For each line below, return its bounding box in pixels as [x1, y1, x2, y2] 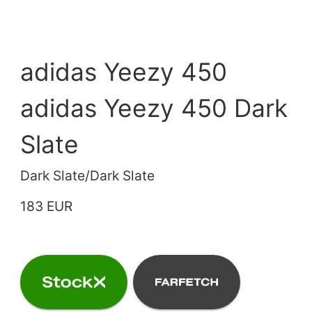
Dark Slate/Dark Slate [20, 166, 155, 184]
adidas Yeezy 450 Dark [20, 93, 288, 123]
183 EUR [20, 197, 73, 214]
